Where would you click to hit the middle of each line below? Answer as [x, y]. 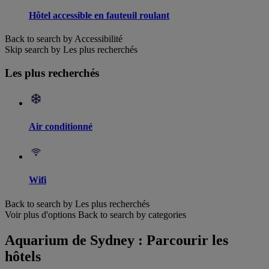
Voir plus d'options [40, 214]
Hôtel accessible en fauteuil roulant [99, 15]
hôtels [23, 256]
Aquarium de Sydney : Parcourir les [116, 240]
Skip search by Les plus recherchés [71, 50]
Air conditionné [61, 126]
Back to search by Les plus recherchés [77, 204]
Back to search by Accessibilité [64, 39]
